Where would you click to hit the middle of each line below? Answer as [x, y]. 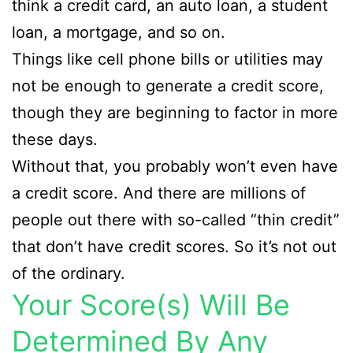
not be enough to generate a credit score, [168, 86]
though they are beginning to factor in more [175, 113]
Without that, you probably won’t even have [175, 167]
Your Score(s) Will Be [151, 305]
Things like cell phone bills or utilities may [167, 59]
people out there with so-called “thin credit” [176, 220]
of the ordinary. [69, 274]
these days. [55, 140]
